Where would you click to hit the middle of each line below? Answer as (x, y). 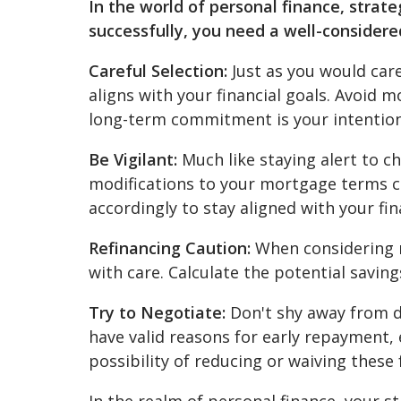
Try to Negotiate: (157, 312)
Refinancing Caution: (170, 247)
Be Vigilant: (133, 159)
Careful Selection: (158, 70)
